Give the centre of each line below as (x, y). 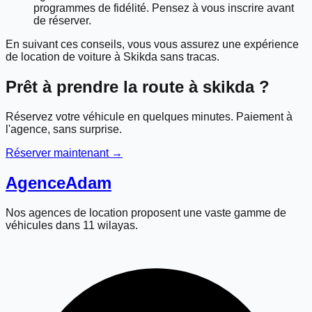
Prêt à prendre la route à (104, 86)
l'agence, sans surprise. (64, 129)
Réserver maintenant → (64, 153)
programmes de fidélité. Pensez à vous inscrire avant (164, 8)
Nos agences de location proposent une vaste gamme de (146, 212)
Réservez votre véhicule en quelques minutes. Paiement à (149, 116)
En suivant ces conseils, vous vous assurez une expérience (152, 44)
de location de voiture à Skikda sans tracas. (112, 56)
